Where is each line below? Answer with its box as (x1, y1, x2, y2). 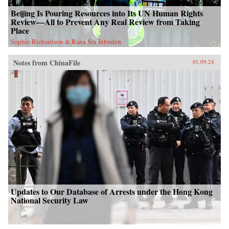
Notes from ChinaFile (13, 57, 80, 68)
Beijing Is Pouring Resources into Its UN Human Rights (11, 7, 203, 19)
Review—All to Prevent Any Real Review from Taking (11, 16, 200, 28)
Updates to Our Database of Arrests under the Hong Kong (11, 186, 213, 198)
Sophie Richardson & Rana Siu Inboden (11, 37, 121, 47)
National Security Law (11, 194, 88, 207)
